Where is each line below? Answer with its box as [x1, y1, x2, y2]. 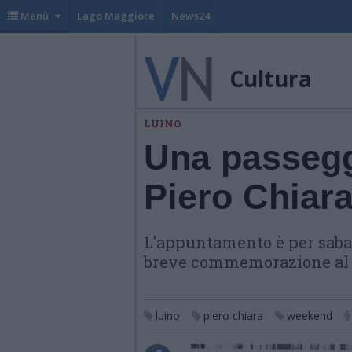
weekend [287, 308, 332, 323]
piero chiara [203, 308, 263, 323]
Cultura [229, 64, 312, 93]
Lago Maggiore [77, 9, 155, 23]
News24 [171, 9, 210, 23]
